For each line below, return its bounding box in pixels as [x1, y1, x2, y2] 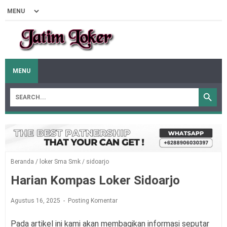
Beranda [11, 158, 34, 166]
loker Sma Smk [40, 158, 81, 166]
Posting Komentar [68, 197, 118, 205]
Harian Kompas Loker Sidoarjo [11, 173, 180, 188]
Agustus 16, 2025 [11, 197, 62, 205]
